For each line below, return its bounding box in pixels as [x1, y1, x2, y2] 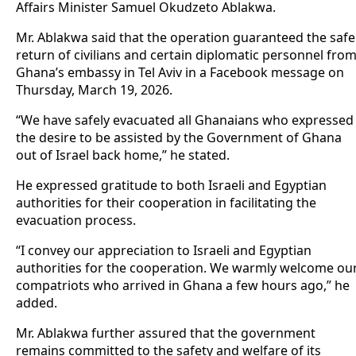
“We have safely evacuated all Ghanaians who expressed [16, 111, 354, 130]
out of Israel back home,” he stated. [16, 146, 230, 164]
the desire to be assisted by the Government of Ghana [16, 129, 342, 147]
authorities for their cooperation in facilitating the [16, 194, 316, 212]
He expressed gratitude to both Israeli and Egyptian [16, 176, 327, 195]
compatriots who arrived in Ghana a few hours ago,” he [16, 277, 350, 295]
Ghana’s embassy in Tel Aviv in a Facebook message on [16, 64, 344, 82]
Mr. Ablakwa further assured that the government [16, 324, 315, 342]
